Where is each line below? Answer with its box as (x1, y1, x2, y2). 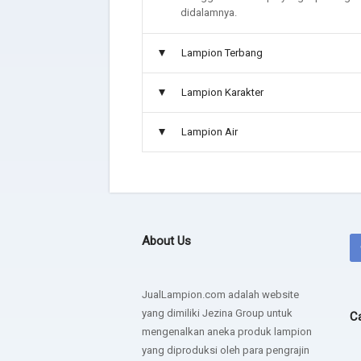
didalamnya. (180, 6, 237, 19)
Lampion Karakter (180, 85, 263, 98)
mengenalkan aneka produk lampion (141, 325, 312, 338)
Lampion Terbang (180, 46, 263, 59)
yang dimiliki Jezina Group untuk (141, 306, 293, 319)
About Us (141, 233, 191, 248)
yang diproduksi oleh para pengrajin (141, 343, 309, 356)
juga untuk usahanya (247, 16, 353, 30)
